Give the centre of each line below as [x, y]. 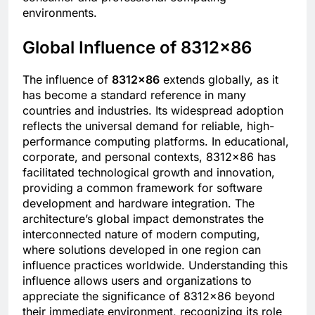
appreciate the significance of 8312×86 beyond [149, 296]
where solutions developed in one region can [142, 250]
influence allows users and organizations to [137, 281]
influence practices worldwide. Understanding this [155, 265]
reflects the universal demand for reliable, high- [148, 126]
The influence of [67, 80]
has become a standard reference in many [134, 95]
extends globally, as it [219, 80]
